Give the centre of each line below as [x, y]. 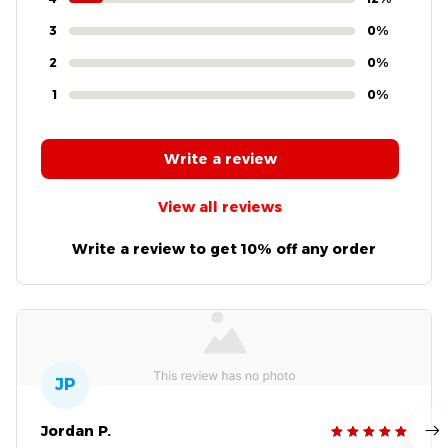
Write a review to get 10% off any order [224, 248]
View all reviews [220, 207]
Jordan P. [76, 430]
